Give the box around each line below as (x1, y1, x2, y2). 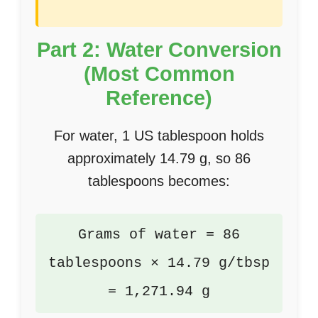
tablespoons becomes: (88, 173, 230, 189)
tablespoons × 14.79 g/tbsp (48, 255, 270, 271)
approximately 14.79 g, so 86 (67, 150, 251, 166)
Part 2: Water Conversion (36, 38, 282, 61)
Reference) (106, 87, 212, 109)
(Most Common (83, 62, 235, 85)
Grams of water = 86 (78, 226, 240, 243)
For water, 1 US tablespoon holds (54, 128, 264, 143)
